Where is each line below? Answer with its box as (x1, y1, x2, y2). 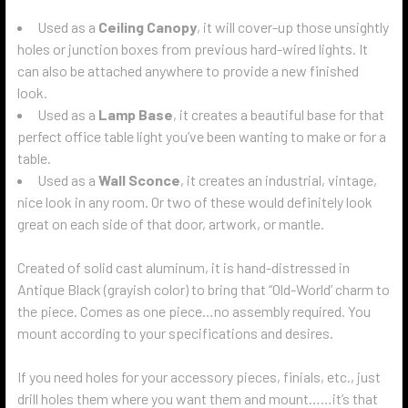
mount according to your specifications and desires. (17, 324, 336, 342)
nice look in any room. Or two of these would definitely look (17, 193, 372, 210)
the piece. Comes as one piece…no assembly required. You (17, 302, 371, 320)
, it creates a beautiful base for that (173, 106, 384, 123)
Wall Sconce (98, 171, 180, 189)
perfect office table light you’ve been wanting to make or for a (17, 127, 386, 145)
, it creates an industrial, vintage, (180, 171, 377, 189)
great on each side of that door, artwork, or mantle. (17, 215, 324, 232)
